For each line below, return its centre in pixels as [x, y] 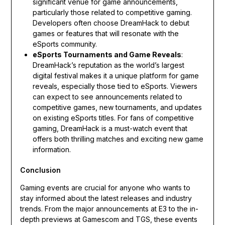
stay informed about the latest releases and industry [106, 198]
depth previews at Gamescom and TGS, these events [108, 219]
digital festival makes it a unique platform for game [116, 75]
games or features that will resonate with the [105, 33]
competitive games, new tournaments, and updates [117, 107]
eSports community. [65, 44]
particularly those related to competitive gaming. [112, 12]
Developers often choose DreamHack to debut [111, 23]
